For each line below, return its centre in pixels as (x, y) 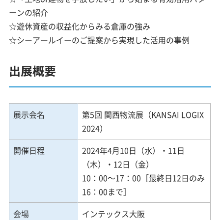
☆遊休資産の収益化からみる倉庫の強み (80, 26)
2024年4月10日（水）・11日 (134, 151)
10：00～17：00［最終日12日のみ (144, 178)
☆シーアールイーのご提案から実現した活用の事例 (99, 40)
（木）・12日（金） (118, 164)
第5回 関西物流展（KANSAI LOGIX (143, 115)
